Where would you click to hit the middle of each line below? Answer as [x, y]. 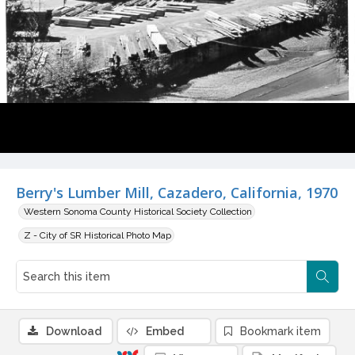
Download [74, 332]
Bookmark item [281, 332]
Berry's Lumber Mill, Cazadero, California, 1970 [177, 193]
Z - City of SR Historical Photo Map [97, 236]
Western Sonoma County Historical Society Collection [138, 212]
